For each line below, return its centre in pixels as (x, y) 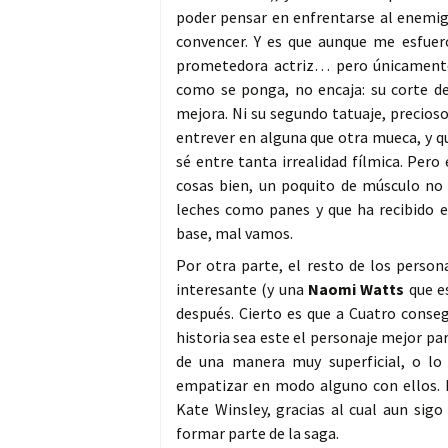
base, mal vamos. (234, 232)
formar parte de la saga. (257, 432)
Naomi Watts (358, 288)
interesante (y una (242, 288)
